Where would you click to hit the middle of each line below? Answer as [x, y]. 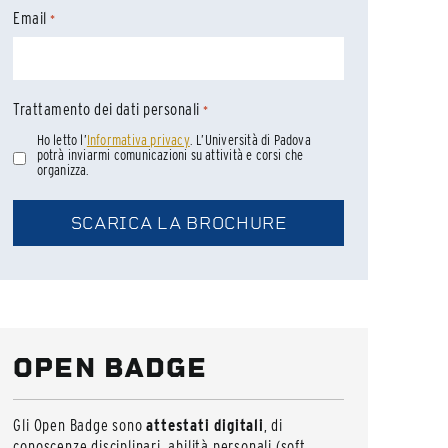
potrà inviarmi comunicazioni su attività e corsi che [170, 155]
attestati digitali [205, 426]
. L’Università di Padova [250, 140]
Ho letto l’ [61, 140]
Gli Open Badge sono [80, 426]
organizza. [63, 170]
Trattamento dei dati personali [106, 110]
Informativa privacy [138, 140]
